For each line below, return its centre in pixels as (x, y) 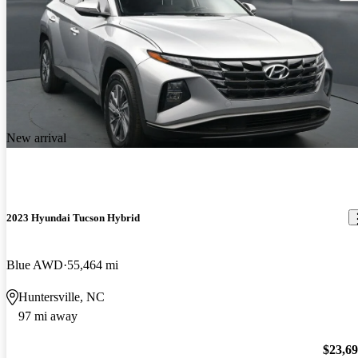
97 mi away (48, 316)
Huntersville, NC (62, 296)
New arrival (36, 137)
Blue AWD (35, 265)
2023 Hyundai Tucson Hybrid (73, 217)
